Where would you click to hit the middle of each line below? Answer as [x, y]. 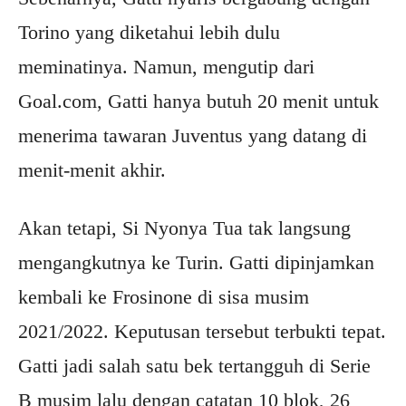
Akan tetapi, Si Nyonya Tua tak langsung [184, 228]
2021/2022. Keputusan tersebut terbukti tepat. [202, 331]
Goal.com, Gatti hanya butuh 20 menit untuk [198, 101]
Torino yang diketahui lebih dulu [149, 32]
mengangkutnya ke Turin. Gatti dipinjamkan [196, 262]
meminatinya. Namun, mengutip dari [166, 67]
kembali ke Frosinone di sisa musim [164, 297]
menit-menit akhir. [92, 170]
